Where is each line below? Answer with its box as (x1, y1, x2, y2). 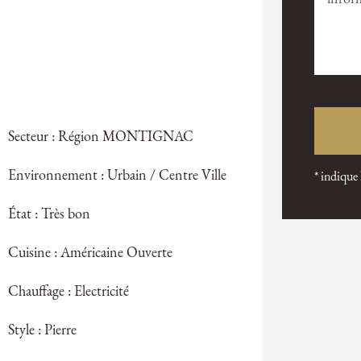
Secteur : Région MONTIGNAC (7, 130, 193, 146)
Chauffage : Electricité (7, 284, 129, 301)
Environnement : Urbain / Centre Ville (7, 168, 226, 185)
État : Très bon (7, 207, 90, 223)
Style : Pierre (7, 323, 77, 339)
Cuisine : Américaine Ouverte (7, 246, 172, 262)
